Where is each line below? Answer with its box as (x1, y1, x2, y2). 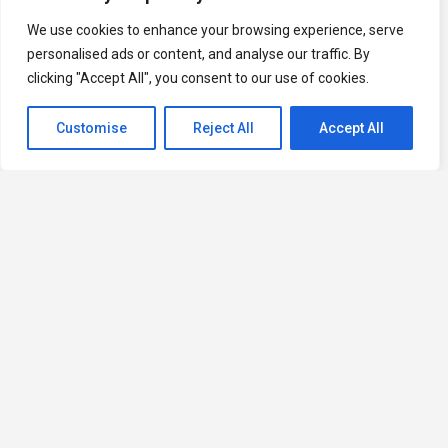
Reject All (192, 120, 254, 136)
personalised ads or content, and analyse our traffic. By (27, 46, 370, 62)
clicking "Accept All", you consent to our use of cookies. (27, 70, 369, 86)
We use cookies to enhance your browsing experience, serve (27, 22, 404, 38)
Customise (55, 120, 127, 136)
